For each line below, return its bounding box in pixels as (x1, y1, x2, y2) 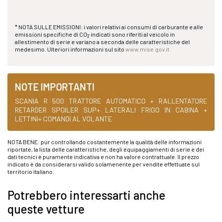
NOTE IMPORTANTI (15, 81, 95, 93)
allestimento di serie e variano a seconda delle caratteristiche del (15, 38, 190, 46)
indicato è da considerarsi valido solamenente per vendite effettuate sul (7, 161, 200, 168)
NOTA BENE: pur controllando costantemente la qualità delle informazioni (7, 138, 202, 146)
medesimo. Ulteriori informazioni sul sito (15, 46, 125, 53)
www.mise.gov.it (125, 46, 169, 53)
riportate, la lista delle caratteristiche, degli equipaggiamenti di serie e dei (7, 146, 204, 153)
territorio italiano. (7, 168, 54, 175)
